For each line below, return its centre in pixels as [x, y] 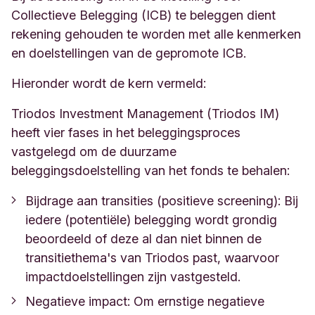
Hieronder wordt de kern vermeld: [109, 84]
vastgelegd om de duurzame [94, 152]
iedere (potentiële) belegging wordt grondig [151, 220]
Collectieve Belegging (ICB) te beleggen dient [143, 15]
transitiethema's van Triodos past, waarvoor [152, 258]
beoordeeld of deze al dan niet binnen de [143, 239]
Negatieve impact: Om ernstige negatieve [145, 302]
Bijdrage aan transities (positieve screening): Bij [162, 201]
